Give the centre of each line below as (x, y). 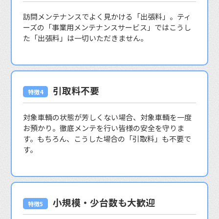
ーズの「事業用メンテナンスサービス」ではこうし (107, 27)
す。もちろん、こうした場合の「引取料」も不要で (107, 139)
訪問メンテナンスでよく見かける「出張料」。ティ (107, 16)
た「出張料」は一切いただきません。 (85, 38)
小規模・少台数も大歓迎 (104, 202)
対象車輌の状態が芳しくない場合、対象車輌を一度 (107, 117)
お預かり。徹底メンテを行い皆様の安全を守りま (103, 128)
